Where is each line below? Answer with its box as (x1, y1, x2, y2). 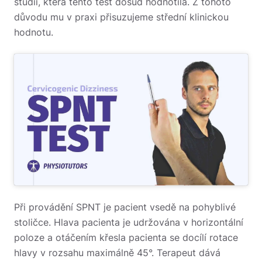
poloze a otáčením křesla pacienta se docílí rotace (14, 232, 238, 243)
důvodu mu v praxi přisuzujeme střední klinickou (14, 11, 229, 23)
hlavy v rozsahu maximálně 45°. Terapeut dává (14, 247, 220, 258)
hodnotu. (14, 26, 53, 38)
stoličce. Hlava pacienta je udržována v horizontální (14, 216, 243, 228)
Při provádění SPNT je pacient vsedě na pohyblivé (14, 201, 236, 213)
